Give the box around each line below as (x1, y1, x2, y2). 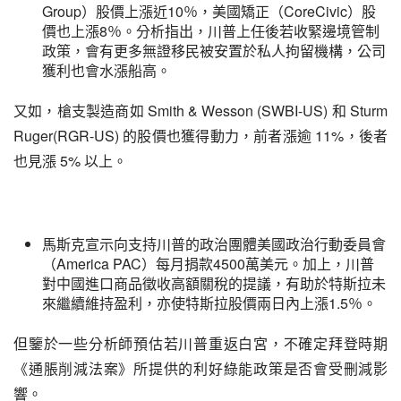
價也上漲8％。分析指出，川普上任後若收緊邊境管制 (42, 21, 380, 41)
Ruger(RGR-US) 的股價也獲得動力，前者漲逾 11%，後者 (13, 125, 388, 146)
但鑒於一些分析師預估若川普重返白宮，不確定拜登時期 (13, 333, 388, 354)
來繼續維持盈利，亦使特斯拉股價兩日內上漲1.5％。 (42, 293, 377, 313)
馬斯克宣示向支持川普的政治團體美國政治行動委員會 (42, 234, 386, 254)
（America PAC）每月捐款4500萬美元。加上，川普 (42, 253, 374, 274)
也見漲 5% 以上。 (13, 150, 127, 171)
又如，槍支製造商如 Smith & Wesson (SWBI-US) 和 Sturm (13, 100, 388, 121)
